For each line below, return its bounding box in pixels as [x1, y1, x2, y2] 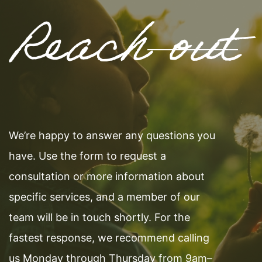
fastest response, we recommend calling [9, 232, 209, 244]
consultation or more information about [9, 170, 205, 182]
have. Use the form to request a [9, 150, 166, 162]
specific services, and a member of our [9, 191, 200, 203]
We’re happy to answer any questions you [9, 129, 215, 142]
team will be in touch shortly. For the [9, 211, 190, 223]
